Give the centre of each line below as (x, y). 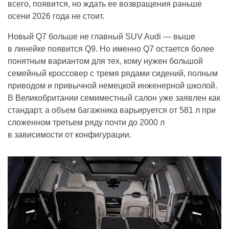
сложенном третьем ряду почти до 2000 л (86, 122)
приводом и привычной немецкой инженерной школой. (112, 85)
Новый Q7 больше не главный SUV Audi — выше (101, 36)
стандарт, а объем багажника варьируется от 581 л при (112, 110)
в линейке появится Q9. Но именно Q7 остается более (111, 49)
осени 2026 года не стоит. (56, 16)
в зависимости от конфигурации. (70, 134)
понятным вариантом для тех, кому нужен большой (105, 61)
